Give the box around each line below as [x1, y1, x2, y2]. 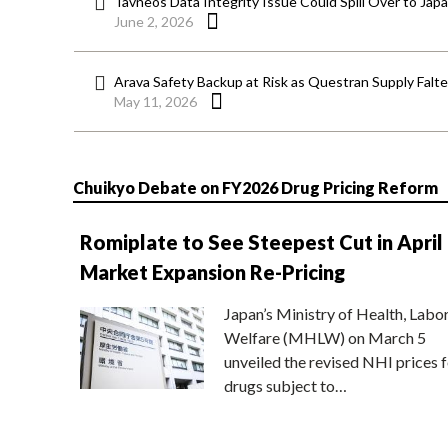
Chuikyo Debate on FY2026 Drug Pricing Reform [72, 177, 438, 197]
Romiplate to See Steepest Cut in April [79, 229, 443, 254]
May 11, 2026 [114, 93, 197, 111]
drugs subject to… [223, 375, 347, 395]
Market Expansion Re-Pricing [79, 259, 345, 284]
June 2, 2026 [114, 13, 193, 31]
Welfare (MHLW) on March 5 [223, 327, 426, 347]
